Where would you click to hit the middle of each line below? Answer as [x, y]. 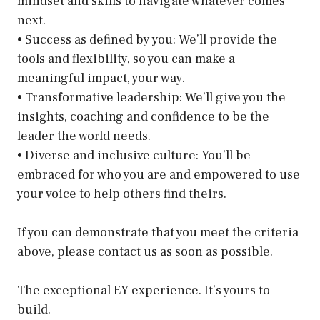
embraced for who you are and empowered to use [159, 175]
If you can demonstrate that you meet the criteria [158, 232]
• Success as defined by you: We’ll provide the [147, 40]
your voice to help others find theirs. [122, 194]
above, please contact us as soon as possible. [145, 252]
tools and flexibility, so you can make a [126, 59]
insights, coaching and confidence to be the [143, 117]
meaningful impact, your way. [101, 78]
